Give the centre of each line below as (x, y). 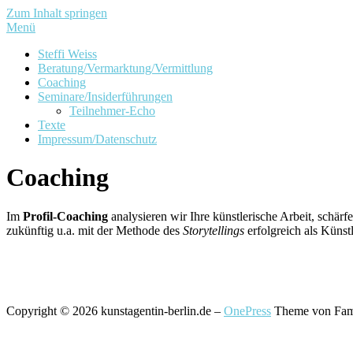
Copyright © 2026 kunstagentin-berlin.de (110, 310)
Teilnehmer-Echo (112, 111)
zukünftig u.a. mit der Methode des (95, 230)
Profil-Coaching (65, 216)
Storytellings (214, 230)
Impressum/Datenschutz (97, 139)
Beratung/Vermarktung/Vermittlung (125, 68)
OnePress (247, 310)
